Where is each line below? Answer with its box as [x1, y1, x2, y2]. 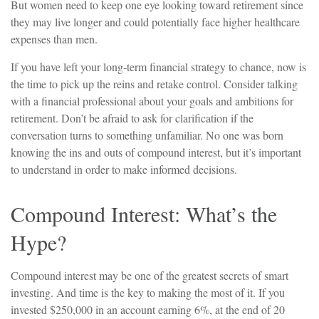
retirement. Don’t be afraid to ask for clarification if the [11, 110, 253, 126]
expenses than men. [11, 31, 98, 47]
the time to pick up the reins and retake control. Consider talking [11, 76, 298, 92]
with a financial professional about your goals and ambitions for [11, 93, 293, 109]
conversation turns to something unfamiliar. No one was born [11, 127, 283, 143]
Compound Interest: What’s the [11, 199, 277, 229]
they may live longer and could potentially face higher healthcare [11, 14, 300, 30]
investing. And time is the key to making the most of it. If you [11, 285, 285, 300]
